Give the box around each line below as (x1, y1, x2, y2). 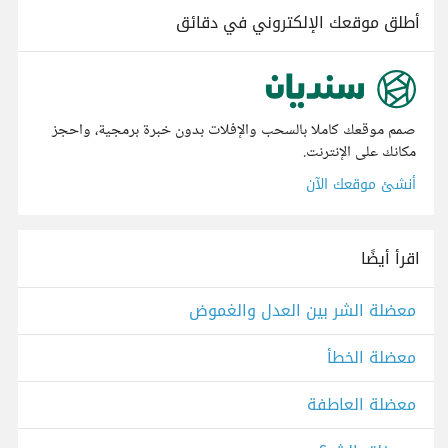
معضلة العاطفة (307, 389, 416, 421)
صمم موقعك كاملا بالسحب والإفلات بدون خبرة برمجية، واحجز (52, 117, 416, 145)
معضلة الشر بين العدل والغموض (189, 295, 416, 327)
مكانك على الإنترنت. (303, 139, 416, 167)
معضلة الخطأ (327, 342, 416, 374)
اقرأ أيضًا (361, 243, 420, 275)
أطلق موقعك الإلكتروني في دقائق (176, 7, 420, 38)
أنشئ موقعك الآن (306, 171, 416, 199)
